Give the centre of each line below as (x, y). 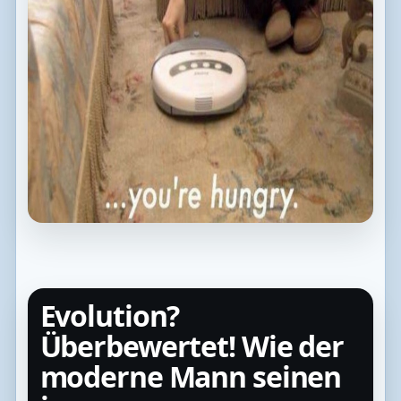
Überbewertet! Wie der (192, 346)
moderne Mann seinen (191, 376)
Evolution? (110, 315)
